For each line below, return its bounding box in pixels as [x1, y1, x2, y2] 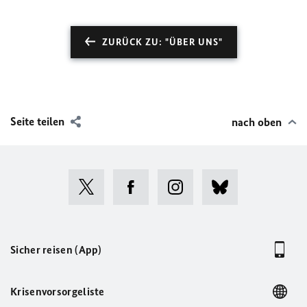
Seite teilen [10, 114, 64, 128]
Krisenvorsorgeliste [10, 284, 105, 298]
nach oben [232, 114, 282, 129]
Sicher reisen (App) [10, 243, 102, 256]
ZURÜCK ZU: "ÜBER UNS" [101, 36, 223, 48]
